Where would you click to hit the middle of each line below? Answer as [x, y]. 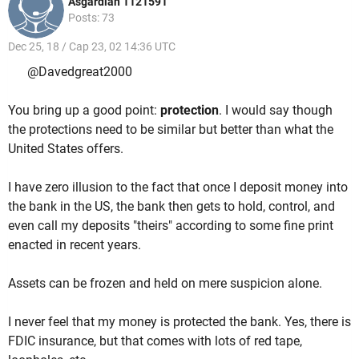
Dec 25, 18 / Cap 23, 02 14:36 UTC [92, 47]
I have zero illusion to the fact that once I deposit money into [178, 187]
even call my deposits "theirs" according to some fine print [171, 225]
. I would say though [276, 110]
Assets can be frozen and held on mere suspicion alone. [165, 283]
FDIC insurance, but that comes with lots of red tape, [155, 341]
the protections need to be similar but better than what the [171, 129]
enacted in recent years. [75, 244]
